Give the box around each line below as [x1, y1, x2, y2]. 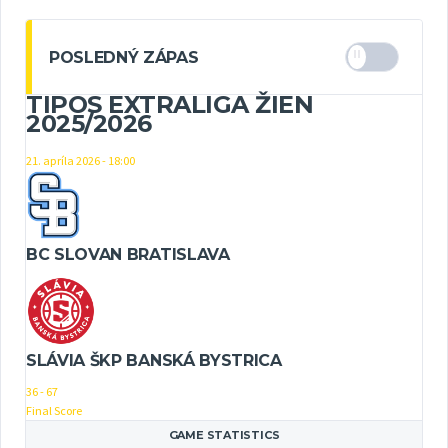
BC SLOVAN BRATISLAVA [26, 244, 230, 264]
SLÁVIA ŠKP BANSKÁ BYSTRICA [26, 350, 282, 370]
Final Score [26, 402, 82, 418]
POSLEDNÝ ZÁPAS [49, 47, 199, 67]
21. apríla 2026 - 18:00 [26, 153, 135, 169]
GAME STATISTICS [168, 427, 280, 442]
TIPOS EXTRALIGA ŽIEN [26, 90, 314, 120]
